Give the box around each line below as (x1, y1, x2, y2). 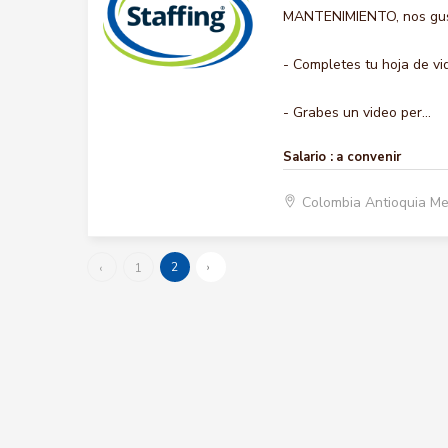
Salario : (283, 148, 333, 166)
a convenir (336, 148, 401, 166)
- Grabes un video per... (283, 103, 431, 122)
